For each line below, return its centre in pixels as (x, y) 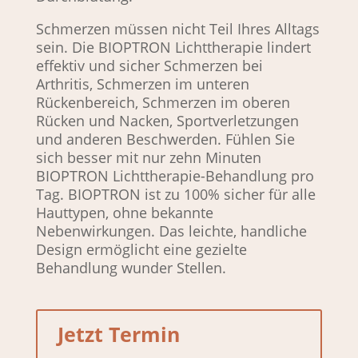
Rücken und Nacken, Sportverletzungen (167, 121)
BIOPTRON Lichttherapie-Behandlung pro (175, 176)
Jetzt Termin (118, 334)
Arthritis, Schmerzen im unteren (142, 84)
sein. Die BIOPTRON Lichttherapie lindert (173, 48)
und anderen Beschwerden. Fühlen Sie (165, 139)
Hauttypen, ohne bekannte (124, 213)
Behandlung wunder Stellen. (133, 268)
